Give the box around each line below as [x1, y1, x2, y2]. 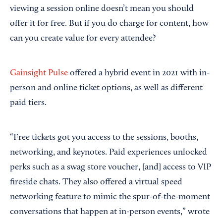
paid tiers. [10, 99, 47, 108]
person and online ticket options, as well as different [10, 84, 203, 93]
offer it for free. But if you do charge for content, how [10, 19, 209, 29]
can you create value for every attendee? [10, 34, 156, 44]
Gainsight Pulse [10, 69, 68, 78]
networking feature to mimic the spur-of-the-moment [10, 193, 210, 202]
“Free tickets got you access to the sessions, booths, [10, 133, 198, 143]
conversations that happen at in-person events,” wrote [10, 208, 210, 217]
